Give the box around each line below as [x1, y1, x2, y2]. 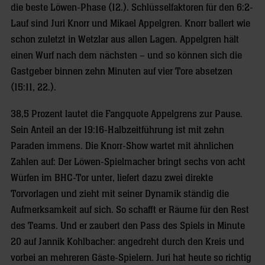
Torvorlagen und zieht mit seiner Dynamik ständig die [11, 189, 229, 199]
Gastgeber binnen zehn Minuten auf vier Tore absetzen [11, 66, 232, 77]
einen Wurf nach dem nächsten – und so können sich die [11, 50, 242, 61]
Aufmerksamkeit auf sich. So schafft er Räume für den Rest [11, 205, 249, 215]
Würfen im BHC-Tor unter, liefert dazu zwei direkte [11, 173, 213, 183]
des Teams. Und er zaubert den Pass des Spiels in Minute [11, 221, 245, 231]
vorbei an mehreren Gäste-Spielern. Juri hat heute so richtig [11, 253, 251, 263]
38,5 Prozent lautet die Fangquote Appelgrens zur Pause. [11, 109, 243, 119]
